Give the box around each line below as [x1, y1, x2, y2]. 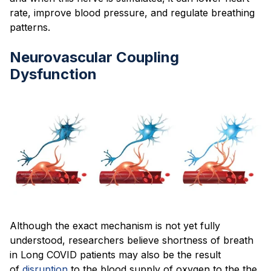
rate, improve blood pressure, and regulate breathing [10, 6, 255, 19]
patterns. [10, 21, 53, 33]
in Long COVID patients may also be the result [10, 248, 221, 261]
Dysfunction [10, 65, 100, 83]
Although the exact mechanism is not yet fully [10, 219, 220, 232]
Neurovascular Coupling [10, 48, 179, 66]
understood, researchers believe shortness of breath [10, 233, 253, 246]
